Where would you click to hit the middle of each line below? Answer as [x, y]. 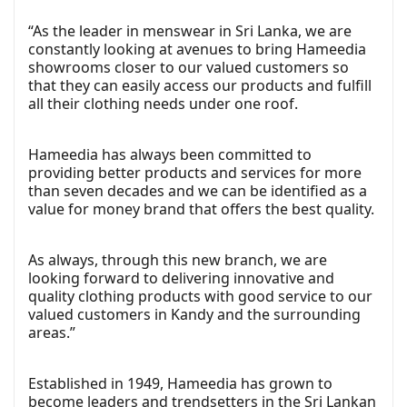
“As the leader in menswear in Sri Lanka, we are [190, 31]
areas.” [52, 333]
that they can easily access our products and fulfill [200, 86]
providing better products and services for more [195, 173]
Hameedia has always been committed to [170, 155]
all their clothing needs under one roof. [163, 104]
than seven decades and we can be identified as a [198, 191]
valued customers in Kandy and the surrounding [194, 315]
